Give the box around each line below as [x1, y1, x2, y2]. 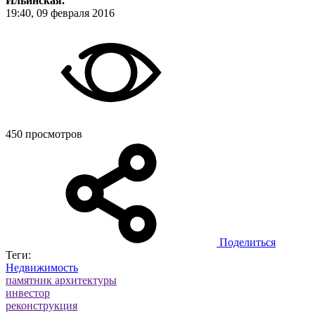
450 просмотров [6, 127, 82, 140]
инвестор [6, 286, 50, 299]
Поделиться [219, 236, 276, 248]
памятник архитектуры [6, 274, 117, 286]
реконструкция [6, 299, 77, 311]
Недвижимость [6, 261, 78, 274]
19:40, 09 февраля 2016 [6, 6, 115, 19]
